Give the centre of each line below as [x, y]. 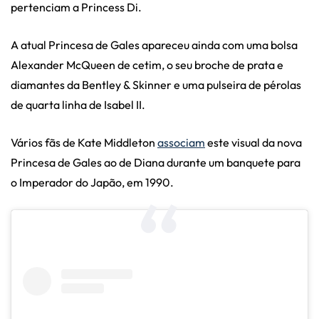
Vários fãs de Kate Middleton [84, 142]
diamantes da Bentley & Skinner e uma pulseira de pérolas [156, 84]
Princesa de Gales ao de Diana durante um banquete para [156, 162]
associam [181, 142]
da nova [281, 142]
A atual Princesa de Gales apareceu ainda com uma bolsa [154, 45]
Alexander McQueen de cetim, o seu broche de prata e [147, 64]
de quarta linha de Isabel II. [78, 104]
